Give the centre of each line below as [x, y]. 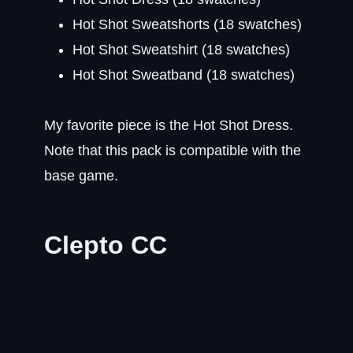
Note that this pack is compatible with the [173, 150]
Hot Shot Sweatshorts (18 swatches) [187, 24]
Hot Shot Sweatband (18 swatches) [184, 75]
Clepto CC [106, 245]
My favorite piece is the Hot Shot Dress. [169, 125]
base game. [81, 176]
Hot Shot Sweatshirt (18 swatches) [181, 50]
